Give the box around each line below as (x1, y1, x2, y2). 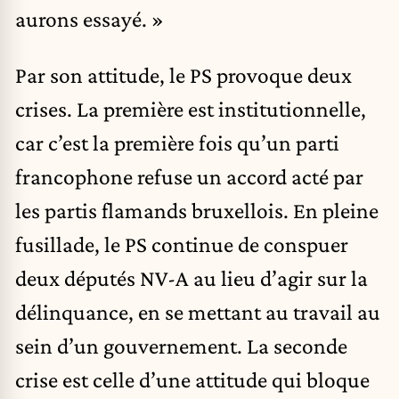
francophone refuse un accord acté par (15, 164, 363, 190)
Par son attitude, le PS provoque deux (15, 62, 352, 88)
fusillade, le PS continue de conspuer (15, 232, 348, 257)
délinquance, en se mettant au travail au (15, 299, 380, 325)
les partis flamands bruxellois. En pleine (15, 198, 379, 224)
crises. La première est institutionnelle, (15, 96, 366, 122)
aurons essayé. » (15, 5, 164, 31)
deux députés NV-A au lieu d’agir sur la (15, 265, 368, 291)
